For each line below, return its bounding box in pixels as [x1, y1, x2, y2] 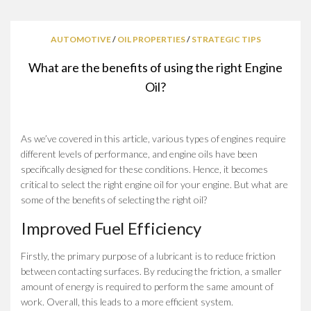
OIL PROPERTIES [117, 33, 185, 44]
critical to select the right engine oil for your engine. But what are [21, 178, 288, 190]
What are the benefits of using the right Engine [28, 59, 283, 75]
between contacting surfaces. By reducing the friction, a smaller [21, 264, 282, 277]
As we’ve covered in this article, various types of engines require [21, 132, 286, 144]
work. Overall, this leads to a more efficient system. [21, 295, 233, 308]
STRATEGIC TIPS [191, 33, 261, 44]
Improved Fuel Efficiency [21, 217, 201, 238]
